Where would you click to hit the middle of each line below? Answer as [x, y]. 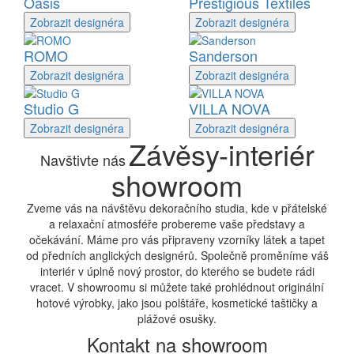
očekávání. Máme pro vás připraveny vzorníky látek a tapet [177, 239]
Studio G [51, 108]
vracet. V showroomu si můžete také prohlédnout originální [177, 287]
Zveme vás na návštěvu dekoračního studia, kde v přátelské [177, 208]
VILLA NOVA [230, 108]
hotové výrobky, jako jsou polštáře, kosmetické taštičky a [177, 303]
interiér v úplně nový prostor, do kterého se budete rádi [177, 271]
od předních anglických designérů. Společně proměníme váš [177, 255]
